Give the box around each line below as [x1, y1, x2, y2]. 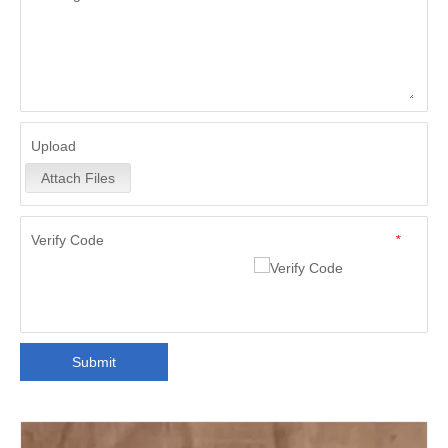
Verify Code [31, 232, 104, 248]
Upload [31, 138, 76, 154]
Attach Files [41, 170, 115, 186]
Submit [72, 354, 116, 370]
